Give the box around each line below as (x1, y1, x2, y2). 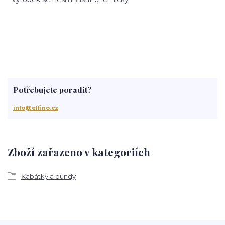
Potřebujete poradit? (13, 84, 92, 95)
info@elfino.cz (13, 104, 58, 111)
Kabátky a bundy (21, 172, 76, 180)
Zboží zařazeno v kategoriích (8, 145, 150, 159)
